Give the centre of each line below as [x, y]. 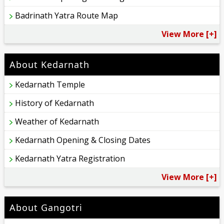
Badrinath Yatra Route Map [67, 16]
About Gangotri [46, 208]
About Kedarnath [50, 65]
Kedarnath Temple [50, 85]
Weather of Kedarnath [57, 122]
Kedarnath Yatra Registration [70, 159]
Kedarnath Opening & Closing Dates [83, 140]
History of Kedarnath [55, 103]
